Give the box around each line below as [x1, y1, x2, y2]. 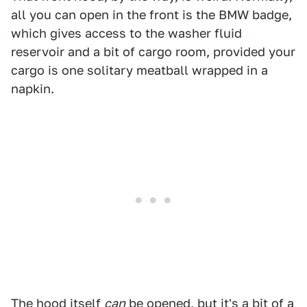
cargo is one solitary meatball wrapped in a [11, 63, 268, 78]
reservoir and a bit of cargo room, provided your [11, 45, 295, 60]
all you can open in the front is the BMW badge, [11, 8, 292, 23]
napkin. [11, 82, 54, 97]
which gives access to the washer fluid [11, 26, 242, 41]
